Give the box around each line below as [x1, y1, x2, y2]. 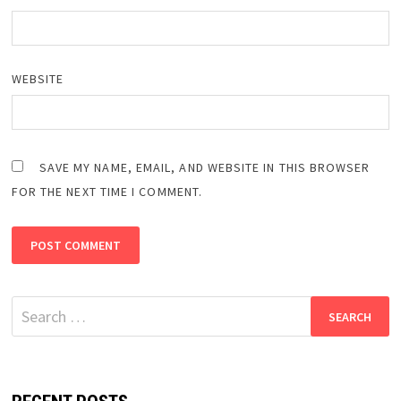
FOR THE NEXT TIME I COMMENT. [11, 183, 202, 200]
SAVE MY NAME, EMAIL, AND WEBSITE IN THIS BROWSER [38, 159, 371, 176]
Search [10, 297, 55, 319]
